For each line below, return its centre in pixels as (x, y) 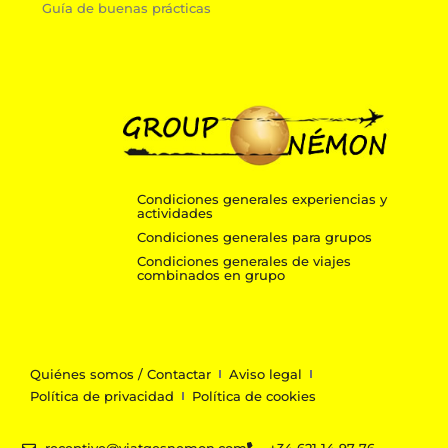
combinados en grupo (210, 275)
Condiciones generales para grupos (254, 237)
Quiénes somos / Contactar (121, 373)
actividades (174, 213)
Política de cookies (254, 395)
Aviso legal (266, 373)
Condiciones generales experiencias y (261, 199)
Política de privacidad (102, 395)
